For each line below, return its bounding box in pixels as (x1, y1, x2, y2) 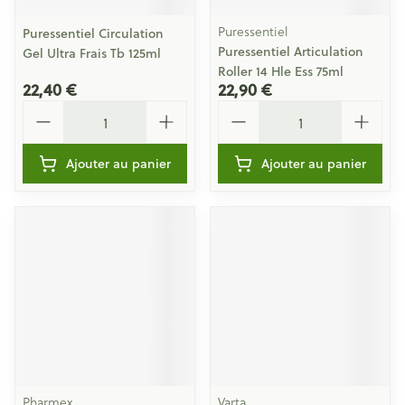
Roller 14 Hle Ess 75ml (218, 62, 344, 80)
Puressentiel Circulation (23, 24, 164, 42)
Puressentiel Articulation (218, 42, 363, 61)
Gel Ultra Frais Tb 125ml (23, 44, 161, 62)
